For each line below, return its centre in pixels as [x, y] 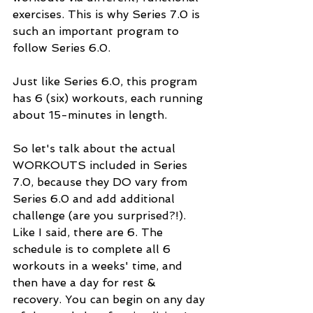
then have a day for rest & [86, 283]
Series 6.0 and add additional [95, 199]
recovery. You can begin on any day [110, 300]
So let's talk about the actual [96, 149]
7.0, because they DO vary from [102, 182]
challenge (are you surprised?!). [101, 216]
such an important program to [97, 31]
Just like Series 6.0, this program [107, 82]
